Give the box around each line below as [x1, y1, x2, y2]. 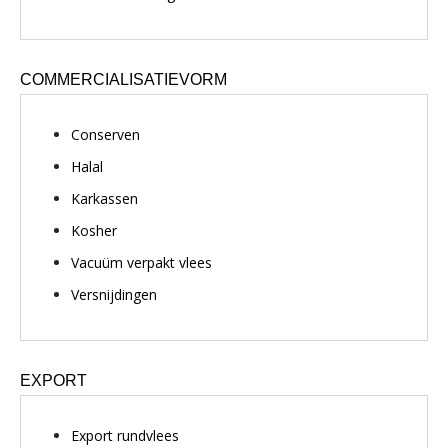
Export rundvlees [71, 426, 179, 445]
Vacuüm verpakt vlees [71, 253, 212, 272]
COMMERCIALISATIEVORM [20, 70, 227, 88]
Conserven [71, 125, 140, 144]
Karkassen [71, 189, 138, 208]
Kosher [71, 221, 117, 240]
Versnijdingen [71, 285, 157, 304]
